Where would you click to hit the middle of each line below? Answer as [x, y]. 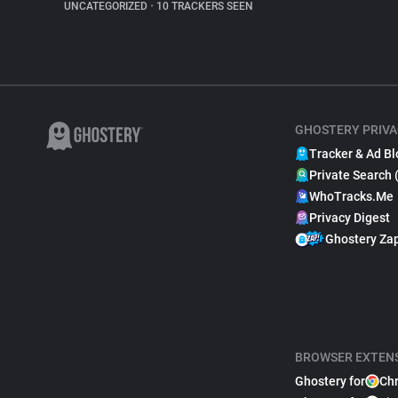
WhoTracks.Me [351, 196]
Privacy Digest [350, 218]
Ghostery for [330, 381]
